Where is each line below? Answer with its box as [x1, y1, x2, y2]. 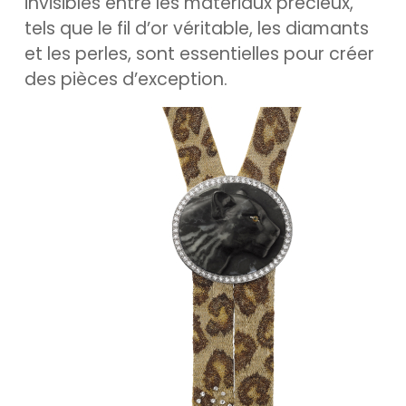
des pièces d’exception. [24, 67, 227, 92]
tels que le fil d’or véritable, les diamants [24, 16, 369, 41]
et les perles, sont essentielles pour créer [24, 42, 374, 66]
